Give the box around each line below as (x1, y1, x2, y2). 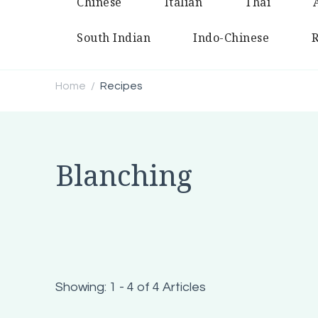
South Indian (77, 30, 150, 45)
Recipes (100, 80, 143, 92)
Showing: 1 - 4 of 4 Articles (55, 280, 206, 294)
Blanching (55, 155, 192, 194)
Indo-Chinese (193, 30, 269, 45)
